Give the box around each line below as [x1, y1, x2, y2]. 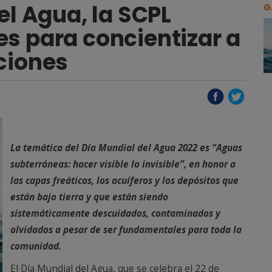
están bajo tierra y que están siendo [10, 191, 168, 203]
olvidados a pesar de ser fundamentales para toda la [10, 223, 242, 236]
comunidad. [10, 240, 61, 253]
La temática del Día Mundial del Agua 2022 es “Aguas [10, 141, 242, 154]
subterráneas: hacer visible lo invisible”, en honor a [10, 158, 236, 171]
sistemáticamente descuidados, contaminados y [10, 207, 220, 220]
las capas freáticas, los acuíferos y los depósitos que [10, 174, 239, 187]
